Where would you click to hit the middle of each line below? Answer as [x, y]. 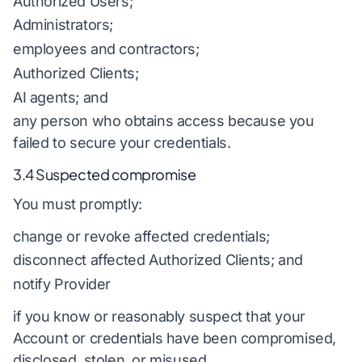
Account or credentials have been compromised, [175, 338]
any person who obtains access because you [164, 121]
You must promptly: [78, 204]
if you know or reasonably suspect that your [159, 316]
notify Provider [62, 284]
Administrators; [63, 25]
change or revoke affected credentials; [141, 236]
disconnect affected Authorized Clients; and [158, 260]
